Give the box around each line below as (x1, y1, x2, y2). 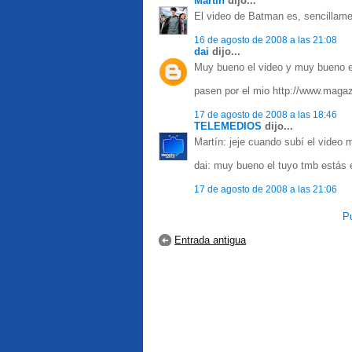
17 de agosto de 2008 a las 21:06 (194, 184, 337, 194)
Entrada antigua (174, 234, 246, 246)
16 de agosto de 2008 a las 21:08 (194, 35, 337, 45)
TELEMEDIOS (194, 120, 262, 132)
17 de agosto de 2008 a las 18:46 (194, 109, 337, 119)
